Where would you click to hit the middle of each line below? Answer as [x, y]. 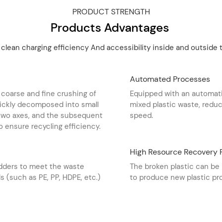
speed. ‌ [142, 116]
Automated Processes [170, 79]
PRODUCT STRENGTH [111, 11]
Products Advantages [111, 27]
